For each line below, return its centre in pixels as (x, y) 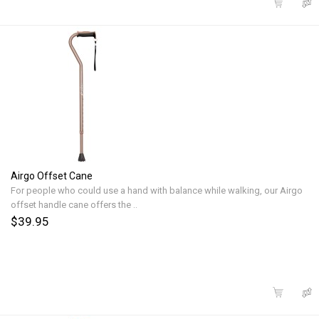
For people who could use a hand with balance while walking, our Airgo (157, 191)
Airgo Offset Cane (52, 176)
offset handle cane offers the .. (74, 205)
